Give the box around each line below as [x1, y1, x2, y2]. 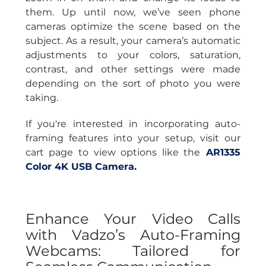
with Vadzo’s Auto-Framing [25, 226, 241, 244]
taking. [25, 92, 58, 104]
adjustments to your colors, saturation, [25, 49, 241, 61]
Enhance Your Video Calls [25, 210, 241, 228]
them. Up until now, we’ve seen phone [25, 7, 241, 18]
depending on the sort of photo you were [25, 78, 241, 90]
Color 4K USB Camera [25, 161, 134, 173]
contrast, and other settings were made [25, 64, 241, 75]
